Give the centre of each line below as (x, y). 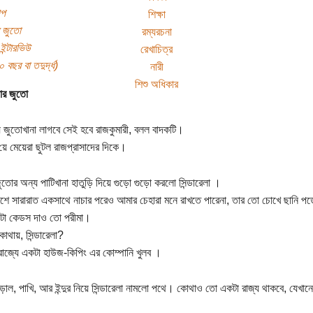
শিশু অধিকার (156, 84)
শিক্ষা (156, 14)
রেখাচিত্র (156, 49)
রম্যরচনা (156, 31)
